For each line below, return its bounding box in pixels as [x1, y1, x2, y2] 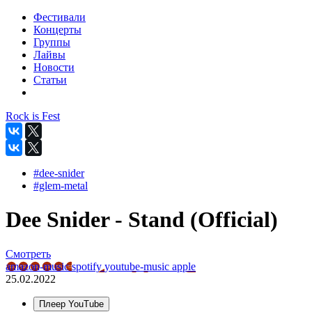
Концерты [33, 24, 81, 36]
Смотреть [6, 247, 51, 260]
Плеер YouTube [39, 298, 104, 309]
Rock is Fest [6, 110, 60, 122]
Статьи [33, 74, 67, 86]
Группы [33, 36, 70, 48]
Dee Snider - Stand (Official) [6, 207, 278, 233]
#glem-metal [33, 180, 88, 192]
